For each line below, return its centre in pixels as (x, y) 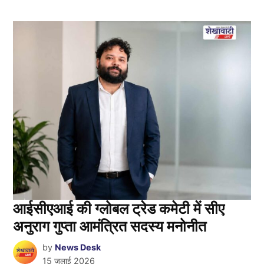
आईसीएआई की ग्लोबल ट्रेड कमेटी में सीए (119, 208)
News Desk (77, 247)
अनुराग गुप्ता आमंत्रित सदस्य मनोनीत (110, 226)
